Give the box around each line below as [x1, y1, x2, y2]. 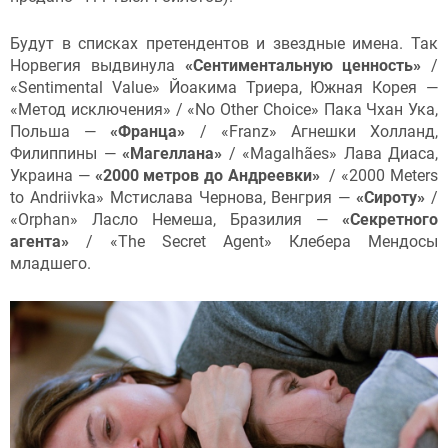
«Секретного [328, 210, 438, 230]
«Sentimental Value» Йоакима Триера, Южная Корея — [10, 78, 438, 98]
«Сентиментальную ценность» [184, 56, 422, 76]
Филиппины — [10, 144, 122, 164]
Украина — [10, 166, 95, 186]
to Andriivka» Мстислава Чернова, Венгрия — [10, 188, 351, 208]
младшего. [10, 254, 95, 274]
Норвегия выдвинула [10, 56, 185, 76]
